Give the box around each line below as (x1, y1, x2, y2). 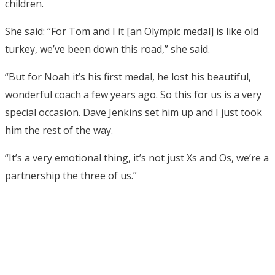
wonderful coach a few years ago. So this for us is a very (5, 87, 261, 101)
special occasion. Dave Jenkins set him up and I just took (5, 105, 262, 119)
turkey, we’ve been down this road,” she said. (5, 42, 210, 56)
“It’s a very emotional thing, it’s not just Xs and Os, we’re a (5, 150, 269, 165)
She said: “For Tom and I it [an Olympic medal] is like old (5, 24, 258, 38)
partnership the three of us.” (5, 168, 137, 182)
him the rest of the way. (5, 123, 113, 137)
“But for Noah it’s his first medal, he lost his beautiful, (5, 69, 251, 83)
